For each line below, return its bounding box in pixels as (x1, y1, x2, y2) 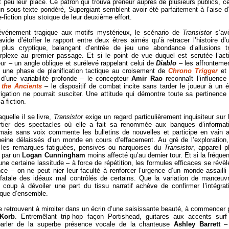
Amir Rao (131, 75, 163, 82)
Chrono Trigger (168, 67, 218, 75)
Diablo (156, 59, 177, 67)
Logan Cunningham (22, 151, 85, 159)
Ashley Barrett (173, 220, 220, 228)
